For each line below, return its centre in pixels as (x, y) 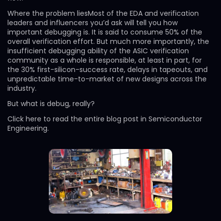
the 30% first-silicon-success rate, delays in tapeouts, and (108, 70)
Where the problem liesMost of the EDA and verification (103, 13)
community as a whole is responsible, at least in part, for (105, 60)
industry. (22, 88)
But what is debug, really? (51, 104)
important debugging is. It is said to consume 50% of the (105, 32)
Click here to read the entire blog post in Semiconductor (105, 119)
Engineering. (28, 128)
